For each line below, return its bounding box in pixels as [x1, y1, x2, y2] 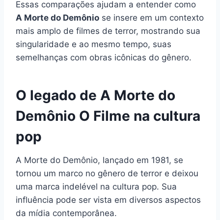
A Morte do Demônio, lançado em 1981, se [16, 155, 183, 165]
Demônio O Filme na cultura [16, 107, 200, 124]
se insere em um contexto [99, 12, 204, 23]
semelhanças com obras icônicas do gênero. [16, 52, 192, 62]
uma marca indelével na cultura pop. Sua [16, 181, 177, 192]
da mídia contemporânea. [16, 208, 117, 218]
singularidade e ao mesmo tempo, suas [16, 39, 171, 49]
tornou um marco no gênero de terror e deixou [16, 168, 198, 178]
